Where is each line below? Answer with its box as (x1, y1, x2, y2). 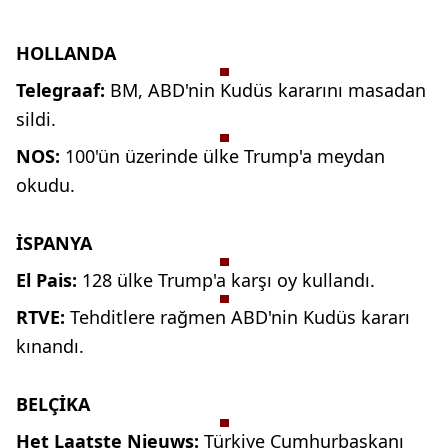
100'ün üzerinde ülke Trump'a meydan (65, 144, 385, 169)
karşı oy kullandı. (231, 268, 375, 293)
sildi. (16, 107, 56, 132)
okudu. (16, 173, 75, 198)
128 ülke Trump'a (82, 268, 226, 293)
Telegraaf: (16, 78, 110, 103)
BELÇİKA (16, 392, 90, 417)
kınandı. (16, 334, 84, 359)
